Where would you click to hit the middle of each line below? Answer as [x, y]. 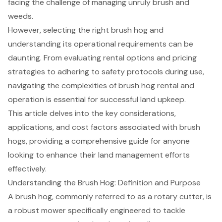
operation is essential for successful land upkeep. [97, 99]
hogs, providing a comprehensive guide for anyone [99, 141]
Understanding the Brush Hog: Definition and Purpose [104, 182]
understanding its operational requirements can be [101, 44]
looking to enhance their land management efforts [99, 155]
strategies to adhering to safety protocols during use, [106, 71]
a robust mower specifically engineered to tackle [97, 210]
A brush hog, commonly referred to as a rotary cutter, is [110, 196]
